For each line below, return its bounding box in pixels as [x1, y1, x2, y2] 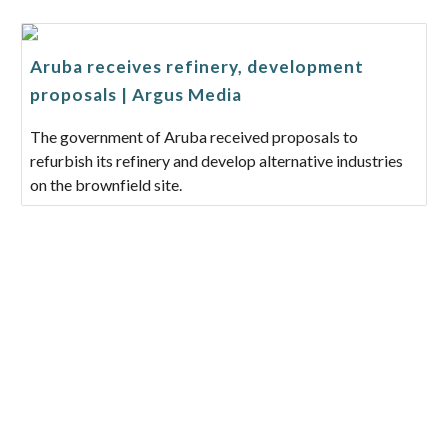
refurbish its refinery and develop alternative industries [30, 151, 404, 171]
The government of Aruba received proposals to [30, 127, 359, 147]
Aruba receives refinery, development [30, 56, 365, 78]
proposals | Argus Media [30, 84, 243, 106]
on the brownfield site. [30, 175, 183, 195]
